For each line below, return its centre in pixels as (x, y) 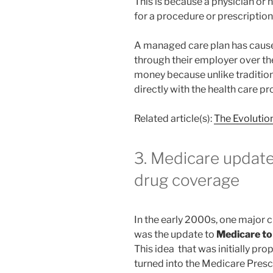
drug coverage (187, 180)
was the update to (175, 235)
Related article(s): (174, 119)
